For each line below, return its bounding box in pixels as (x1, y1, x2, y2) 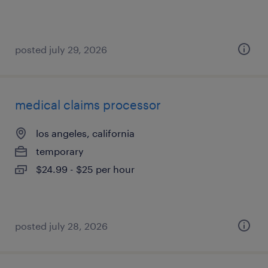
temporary (36, 145, 84, 157)
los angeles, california (36, 127, 135, 139)
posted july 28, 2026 (15, 220, 108, 232)
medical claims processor (15, 98, 161, 112)
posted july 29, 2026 (15, 44, 107, 55)
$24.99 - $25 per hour (36, 163, 135, 175)
